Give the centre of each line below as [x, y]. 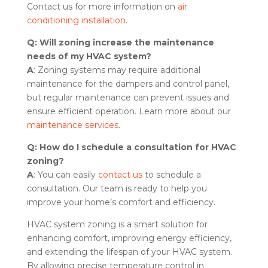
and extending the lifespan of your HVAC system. [129, 252]
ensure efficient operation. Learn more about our [129, 111]
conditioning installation [76, 20]
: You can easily [66, 174]
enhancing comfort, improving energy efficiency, [129, 238]
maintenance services [72, 125]
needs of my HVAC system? [89, 56]
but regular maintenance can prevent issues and [128, 97]
